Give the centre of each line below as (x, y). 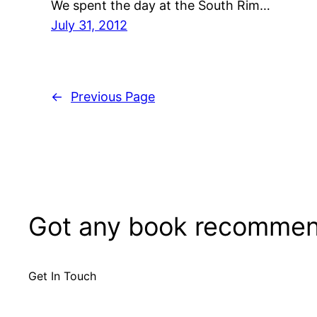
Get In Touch (62, 276)
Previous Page (113, 97)
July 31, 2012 (89, 25)
